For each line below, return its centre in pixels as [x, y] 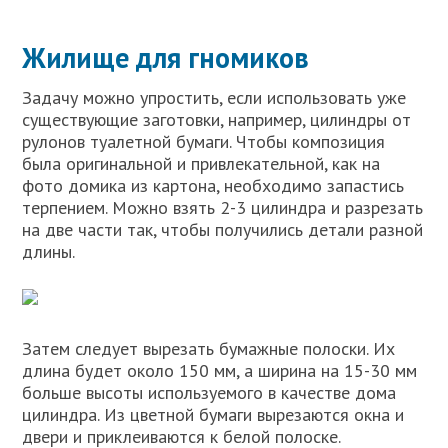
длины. [49, 251]
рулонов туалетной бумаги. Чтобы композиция [204, 141]
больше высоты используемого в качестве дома [209, 392]
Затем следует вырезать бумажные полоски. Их [209, 348]
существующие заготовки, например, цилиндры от [217, 119]
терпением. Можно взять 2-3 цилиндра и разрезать [223, 207]
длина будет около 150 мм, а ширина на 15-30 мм [220, 370]
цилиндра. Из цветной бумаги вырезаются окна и [213, 414]
